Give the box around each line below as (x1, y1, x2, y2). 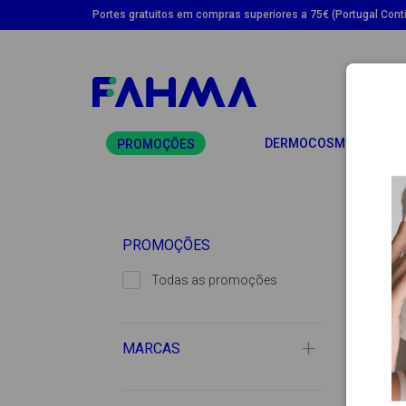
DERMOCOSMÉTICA (264, 136, 381, 150)
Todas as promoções (151, 273, 277, 288)
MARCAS (122, 340, 180, 358)
